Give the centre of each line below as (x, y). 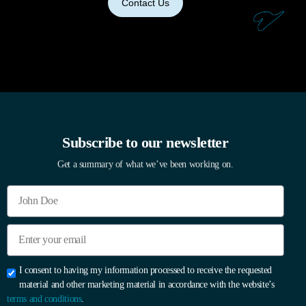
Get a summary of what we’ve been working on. (145, 164)
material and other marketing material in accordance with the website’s (147, 284)
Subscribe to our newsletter (145, 142)
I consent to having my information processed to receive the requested (145, 270)
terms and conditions (44, 298)
